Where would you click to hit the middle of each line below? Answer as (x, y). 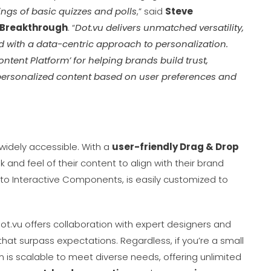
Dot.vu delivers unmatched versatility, (159, 28)
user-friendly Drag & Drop (175, 147)
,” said (151, 11)
